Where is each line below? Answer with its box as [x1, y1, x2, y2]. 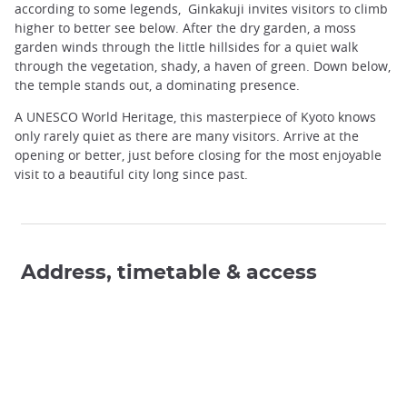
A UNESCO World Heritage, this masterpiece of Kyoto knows [15, 107, 376, 125]
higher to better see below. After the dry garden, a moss [15, 18, 356, 36]
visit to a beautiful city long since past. [15, 164, 248, 183]
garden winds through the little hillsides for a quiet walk [15, 37, 358, 55]
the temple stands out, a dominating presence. [15, 75, 300, 94]
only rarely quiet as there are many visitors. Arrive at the [15, 126, 359, 144]
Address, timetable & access [21, 262, 317, 283]
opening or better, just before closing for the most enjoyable [15, 145, 382, 164]
